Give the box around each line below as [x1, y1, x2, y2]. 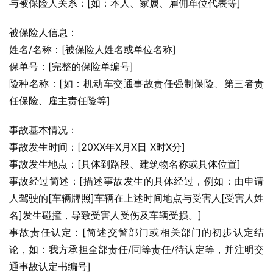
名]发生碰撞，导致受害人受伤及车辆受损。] [9, 209, 202, 221]
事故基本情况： [9, 124, 77, 136]
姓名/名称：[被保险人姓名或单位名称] [9, 43, 176, 55]
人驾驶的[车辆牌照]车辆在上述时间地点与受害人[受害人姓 [9, 192, 264, 204]
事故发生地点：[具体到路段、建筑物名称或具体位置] [9, 158, 241, 170]
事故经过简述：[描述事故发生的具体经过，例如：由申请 [9, 175, 264, 187]
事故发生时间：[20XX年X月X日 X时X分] [9, 141, 185, 153]
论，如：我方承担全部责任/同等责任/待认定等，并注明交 [9, 243, 264, 255]
